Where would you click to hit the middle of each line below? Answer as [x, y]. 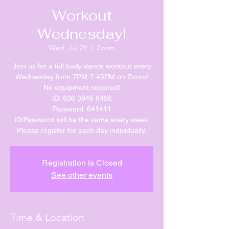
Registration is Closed [82, 163]
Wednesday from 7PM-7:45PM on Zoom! [82, 77]
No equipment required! [82, 87]
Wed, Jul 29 [68, 48]
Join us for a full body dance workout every [82, 66]
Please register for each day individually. [82, 130]
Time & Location [47, 217]
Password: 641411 [82, 109]
